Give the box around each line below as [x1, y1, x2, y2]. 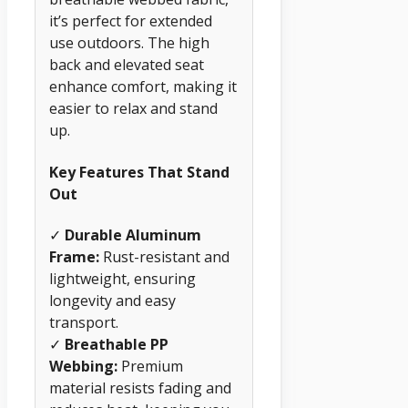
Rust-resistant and [99, 246, 229, 267]
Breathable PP [65, 333, 168, 354]
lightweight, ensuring [49, 268, 196, 289]
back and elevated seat [49, 55, 204, 76]
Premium [117, 355, 183, 376]
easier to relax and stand [49, 98, 218, 119]
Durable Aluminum [65, 224, 201, 245]
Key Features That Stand [49, 161, 229, 182]
